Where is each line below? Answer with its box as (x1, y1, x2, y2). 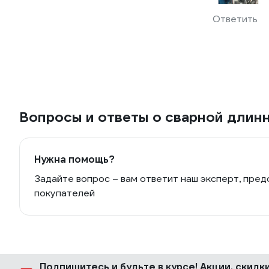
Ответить (213, 13, 258, 25)
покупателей (34, 187, 95, 199)
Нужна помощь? (34, 153, 115, 166)
